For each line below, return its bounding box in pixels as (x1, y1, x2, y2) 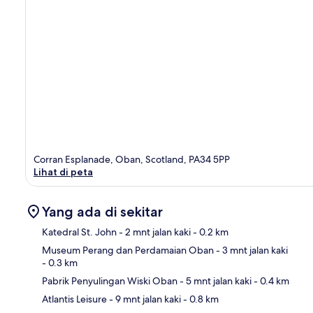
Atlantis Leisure (42, 293, 107, 306)
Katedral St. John (42, 226, 117, 239)
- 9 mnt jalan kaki (107, 293, 181, 306)
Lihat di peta (34, 166, 93, 179)
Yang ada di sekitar (42, 203, 163, 221)
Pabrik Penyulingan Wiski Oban (42, 275, 177, 288)
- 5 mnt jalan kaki (177, 275, 252, 288)
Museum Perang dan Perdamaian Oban (42, 244, 214, 257)
